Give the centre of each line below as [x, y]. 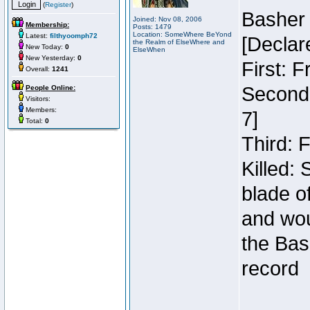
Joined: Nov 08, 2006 [167, 19]
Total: [34, 121]
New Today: [44, 47]
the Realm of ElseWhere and [179, 42]
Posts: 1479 [152, 27]
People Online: [51, 88]
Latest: [37, 36]
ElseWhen [149, 49]
